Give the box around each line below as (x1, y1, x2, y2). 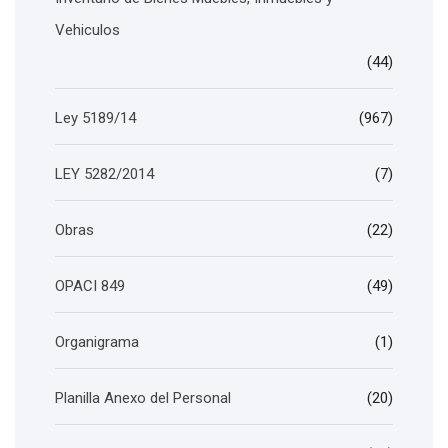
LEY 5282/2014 (55, 165, 154, 183)
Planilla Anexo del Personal (55, 389, 231, 407)
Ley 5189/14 (55, 109, 136, 127)
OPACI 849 (55, 277, 125, 295)
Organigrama (55, 333, 139, 351)
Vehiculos (55, 21, 120, 39)
